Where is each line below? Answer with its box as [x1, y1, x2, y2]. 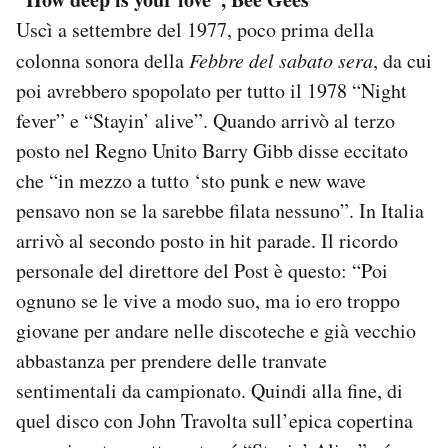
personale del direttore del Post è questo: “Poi [16, 256, 388, 284]
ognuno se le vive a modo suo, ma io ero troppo [16, 286, 400, 314]
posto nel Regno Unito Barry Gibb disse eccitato [16, 136, 408, 164]
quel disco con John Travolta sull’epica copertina [16, 406, 413, 434]
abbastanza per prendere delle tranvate [16, 346, 327, 374]
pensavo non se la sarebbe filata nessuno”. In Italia [16, 196, 424, 224]
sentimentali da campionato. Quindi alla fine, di [16, 376, 403, 404]
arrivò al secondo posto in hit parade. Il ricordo [16, 226, 398, 254]
